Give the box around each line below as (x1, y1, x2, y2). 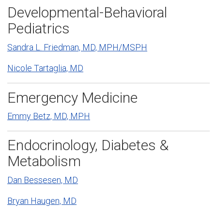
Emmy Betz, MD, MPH (7, 111, 90, 122)
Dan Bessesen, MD (7, 174, 78, 185)
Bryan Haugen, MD (7, 196, 77, 206)
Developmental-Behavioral (7, 4, 167, 21)
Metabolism (7, 153, 81, 170)
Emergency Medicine (7, 89, 138, 106)
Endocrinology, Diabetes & (7, 137, 169, 154)
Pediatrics (7, 20, 70, 37)
